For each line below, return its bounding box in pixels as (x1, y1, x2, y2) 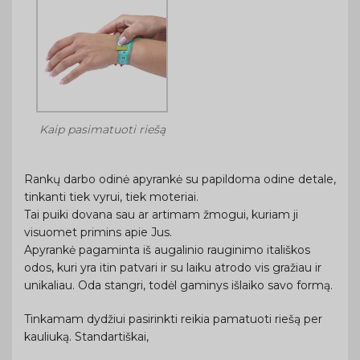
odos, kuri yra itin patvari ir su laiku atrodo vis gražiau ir (24, 260, 321, 275)
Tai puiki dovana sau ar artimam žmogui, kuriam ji (24, 207, 298, 222)
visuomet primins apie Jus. (24, 225, 172, 239)
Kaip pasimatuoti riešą (39, 122, 166, 137)
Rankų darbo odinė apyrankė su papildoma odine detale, (24, 172, 336, 186)
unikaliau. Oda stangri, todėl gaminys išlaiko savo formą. (24, 278, 333, 292)
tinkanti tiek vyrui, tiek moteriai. (24, 190, 198, 204)
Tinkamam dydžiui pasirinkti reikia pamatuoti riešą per (24, 312, 322, 326)
